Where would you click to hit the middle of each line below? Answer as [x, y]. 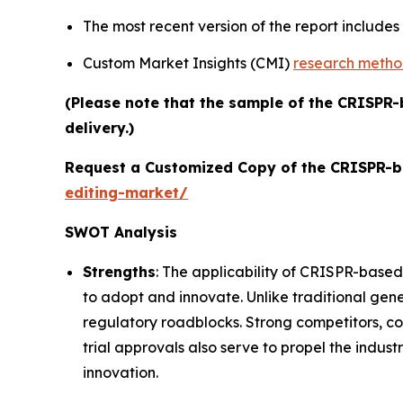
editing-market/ [126, 193]
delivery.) [99, 128]
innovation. [121, 373]
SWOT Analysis [121, 233]
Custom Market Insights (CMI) [188, 63]
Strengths [119, 272]
